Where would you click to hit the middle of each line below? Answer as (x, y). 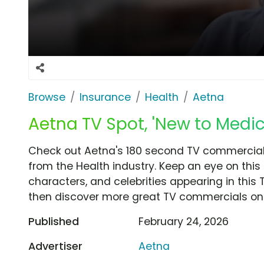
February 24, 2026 (184, 221)
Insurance (105, 97)
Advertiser (55, 246)
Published (54, 221)
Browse (47, 97)
